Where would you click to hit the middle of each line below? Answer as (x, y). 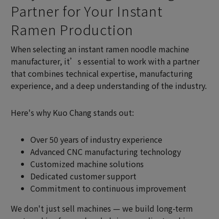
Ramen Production (72, 29)
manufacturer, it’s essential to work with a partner (105, 61)
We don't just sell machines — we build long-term (102, 208)
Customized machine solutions (87, 164)
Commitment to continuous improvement (109, 188)
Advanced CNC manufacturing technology (106, 152)
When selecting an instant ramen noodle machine (100, 49)
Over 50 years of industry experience (97, 140)
